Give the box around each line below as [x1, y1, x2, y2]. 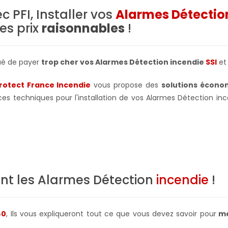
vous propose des [91, 79, 161, 90]
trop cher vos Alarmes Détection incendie [41, 56, 206, 67]
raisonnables [42, 19, 125, 37]
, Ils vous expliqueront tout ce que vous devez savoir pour [6, 208, 216, 219]
